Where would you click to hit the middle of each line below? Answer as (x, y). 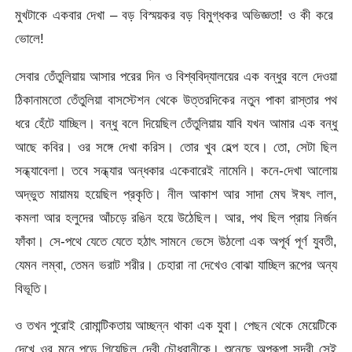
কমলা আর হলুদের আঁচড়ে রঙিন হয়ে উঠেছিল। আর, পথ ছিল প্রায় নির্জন (176, 217)
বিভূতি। (32, 288)
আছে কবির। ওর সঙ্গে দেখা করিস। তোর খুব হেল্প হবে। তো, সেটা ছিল (176, 147)
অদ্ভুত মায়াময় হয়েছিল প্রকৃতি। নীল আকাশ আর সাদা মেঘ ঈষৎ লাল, (176, 194)
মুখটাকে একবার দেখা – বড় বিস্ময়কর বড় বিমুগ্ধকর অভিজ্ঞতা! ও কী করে (176, 15)
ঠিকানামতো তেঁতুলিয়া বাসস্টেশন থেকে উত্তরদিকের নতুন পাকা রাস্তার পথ (176, 99)
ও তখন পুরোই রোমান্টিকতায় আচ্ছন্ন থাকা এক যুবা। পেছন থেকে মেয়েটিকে (176, 326)
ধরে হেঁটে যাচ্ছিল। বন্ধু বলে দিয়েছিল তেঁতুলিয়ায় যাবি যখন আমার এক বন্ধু (176, 123)
